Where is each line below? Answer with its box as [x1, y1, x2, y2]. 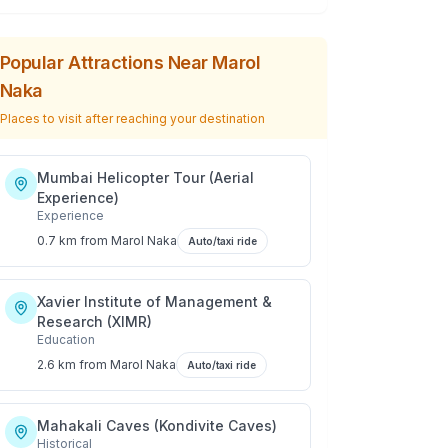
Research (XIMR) [36, 313, 152, 330]
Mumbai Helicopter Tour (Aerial [36, 169, 254, 186]
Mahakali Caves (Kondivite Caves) [36, 417, 277, 434]
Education [36, 332, 95, 347]
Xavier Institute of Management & [36, 293, 272, 310]
